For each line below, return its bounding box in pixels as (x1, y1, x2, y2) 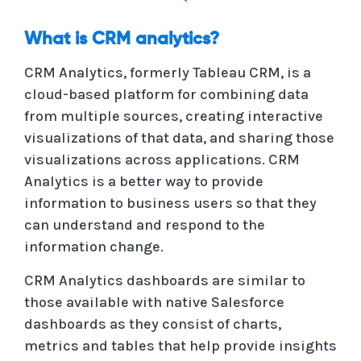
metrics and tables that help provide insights (24, 336, 337, 355)
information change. (24, 237, 164, 255)
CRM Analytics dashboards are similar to (24, 271, 305, 289)
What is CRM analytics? (24, 30, 219, 48)
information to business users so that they (24, 193, 317, 212)
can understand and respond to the (24, 215, 265, 234)
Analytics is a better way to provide (24, 172, 263, 190)
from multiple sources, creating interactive (24, 106, 323, 125)
